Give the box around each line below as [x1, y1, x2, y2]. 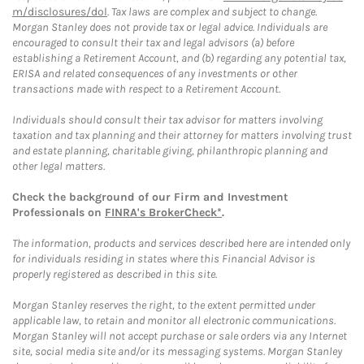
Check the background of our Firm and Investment [12, 190, 288, 204]
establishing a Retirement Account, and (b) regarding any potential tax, [12, 51, 346, 65]
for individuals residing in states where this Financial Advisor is [12, 252, 315, 266]
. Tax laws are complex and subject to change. [107, 5, 317, 19]
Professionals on [12, 206, 105, 219]
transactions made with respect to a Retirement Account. [12, 82, 280, 96]
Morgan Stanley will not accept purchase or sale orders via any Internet [12, 329, 347, 343]
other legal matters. [12, 159, 105, 173]
